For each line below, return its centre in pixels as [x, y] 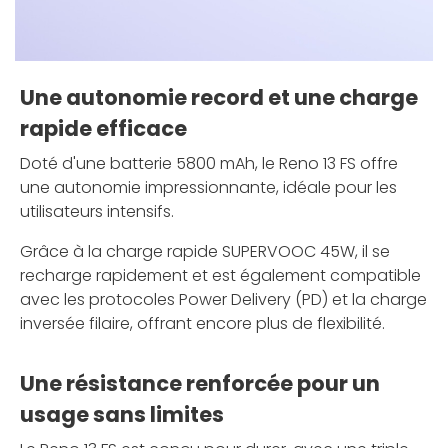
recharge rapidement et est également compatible [220, 275]
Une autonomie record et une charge [219, 97]
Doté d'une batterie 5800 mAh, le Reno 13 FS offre [209, 163]
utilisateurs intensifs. [97, 211]
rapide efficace [103, 128]
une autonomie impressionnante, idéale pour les [208, 187]
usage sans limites [122, 414]
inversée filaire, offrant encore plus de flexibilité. [202, 323]
